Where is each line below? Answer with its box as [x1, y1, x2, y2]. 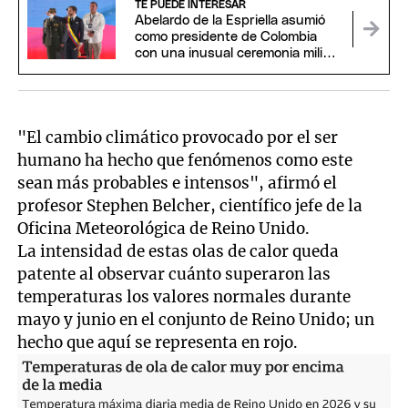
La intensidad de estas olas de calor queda [17, 241, 340, 262]
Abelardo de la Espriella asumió [134, 14, 325, 28]
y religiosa [134, 63, 196, 77]
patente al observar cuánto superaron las [17, 264, 331, 285]
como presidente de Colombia [134, 30, 317, 45]
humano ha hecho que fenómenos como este [17, 150, 353, 171]
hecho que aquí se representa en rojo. [17, 332, 299, 353]
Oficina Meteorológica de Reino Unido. [17, 219, 311, 240]
